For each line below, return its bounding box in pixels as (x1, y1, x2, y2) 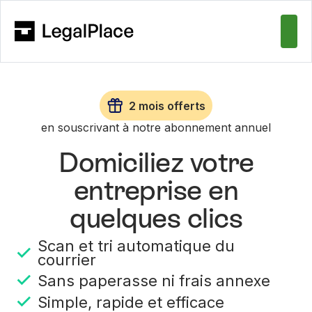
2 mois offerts (129, 98, 205, 113)
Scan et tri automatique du (38, 237, 235, 256)
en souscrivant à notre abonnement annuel (41, 120, 271, 135)
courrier (38, 251, 97, 270)
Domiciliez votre (58, 146, 253, 179)
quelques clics (70, 202, 242, 235)
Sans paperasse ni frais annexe (38, 271, 271, 290)
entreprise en (73, 174, 239, 207)
